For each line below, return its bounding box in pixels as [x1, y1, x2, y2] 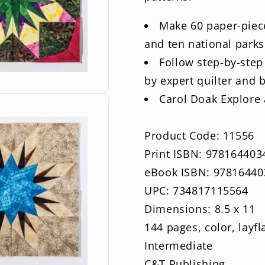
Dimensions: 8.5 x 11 [144, 202, 256, 216]
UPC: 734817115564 [144, 183, 248, 198]
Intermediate [144, 238, 213, 253]
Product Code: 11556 [144, 128, 254, 143]
